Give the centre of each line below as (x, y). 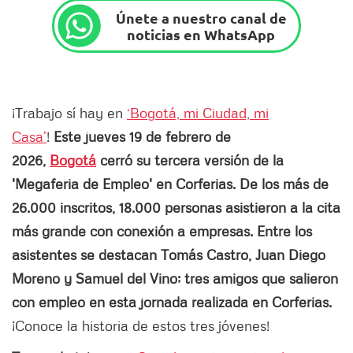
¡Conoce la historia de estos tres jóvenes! (141, 326)
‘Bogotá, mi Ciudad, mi (198, 113)
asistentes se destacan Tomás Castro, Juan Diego (169, 255)
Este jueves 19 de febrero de (142, 137)
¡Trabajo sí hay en (69, 113)
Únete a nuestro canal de (201, 17)
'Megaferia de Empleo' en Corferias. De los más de (170, 184)
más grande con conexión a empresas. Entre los (162, 231)
